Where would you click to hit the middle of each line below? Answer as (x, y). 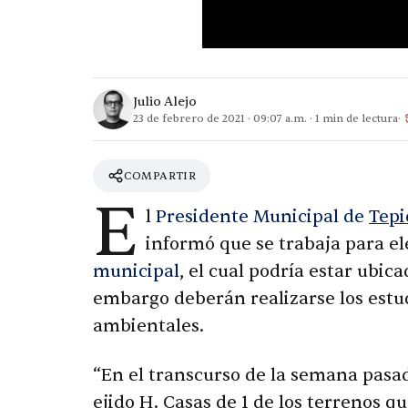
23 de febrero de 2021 (189, 118)
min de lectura (359, 118)
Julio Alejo (165, 101)
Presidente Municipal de (262, 217)
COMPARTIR (160, 175)
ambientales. (148, 326)
